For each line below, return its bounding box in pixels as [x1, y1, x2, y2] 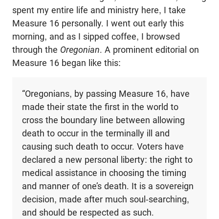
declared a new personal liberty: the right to [22, 154, 193, 165]
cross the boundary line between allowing [22, 115, 185, 126]
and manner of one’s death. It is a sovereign [22, 181, 194, 192]
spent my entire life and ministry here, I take [12, 5, 186, 16]
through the [12, 44, 60, 55]
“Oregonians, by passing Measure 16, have [22, 88, 190, 99]
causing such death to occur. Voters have [22, 141, 184, 152]
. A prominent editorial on [100, 44, 199, 55]
